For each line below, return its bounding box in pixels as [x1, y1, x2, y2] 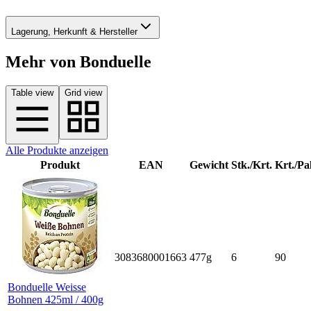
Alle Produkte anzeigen [6, 144, 108, 156]
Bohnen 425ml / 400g [8, 293, 103, 305]
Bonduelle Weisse [8, 280, 86, 293]
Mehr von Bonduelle [6, 52, 151, 71]
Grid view [65, 87, 102, 98]
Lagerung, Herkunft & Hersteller [11, 26, 137, 37]
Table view [11, 87, 53, 98]
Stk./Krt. [231, 158, 272, 171]
